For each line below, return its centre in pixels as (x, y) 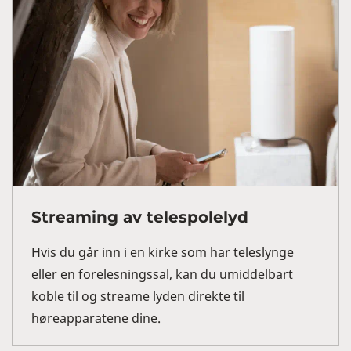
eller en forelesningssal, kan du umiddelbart (162, 275)
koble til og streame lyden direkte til (138, 297)
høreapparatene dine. (96, 318)
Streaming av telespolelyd (140, 217)
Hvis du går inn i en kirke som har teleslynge (163, 253)
